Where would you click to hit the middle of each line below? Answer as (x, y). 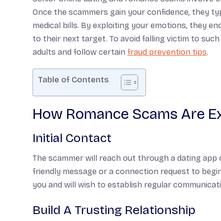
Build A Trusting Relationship (114, 210)
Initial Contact (72, 138)
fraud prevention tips (167, 52)
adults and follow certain (80, 52)
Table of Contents (73, 80)
